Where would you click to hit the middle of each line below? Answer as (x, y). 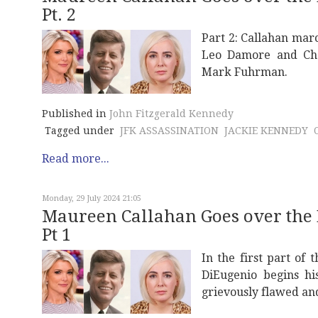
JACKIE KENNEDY (266, 131)
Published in (74, 114)
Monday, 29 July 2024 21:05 (92, 199)
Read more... (76, 159)
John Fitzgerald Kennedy (171, 114)
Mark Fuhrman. (245, 72)
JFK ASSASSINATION (169, 131)
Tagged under (79, 131)
